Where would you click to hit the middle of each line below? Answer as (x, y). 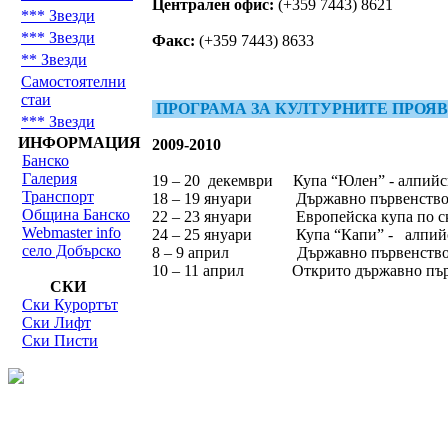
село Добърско (71, 250)
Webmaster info (71, 232)
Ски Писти (60, 340)
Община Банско (76, 214)
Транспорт (58, 196)
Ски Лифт (56, 322)
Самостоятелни (73, 81)
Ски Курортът (70, 304)
